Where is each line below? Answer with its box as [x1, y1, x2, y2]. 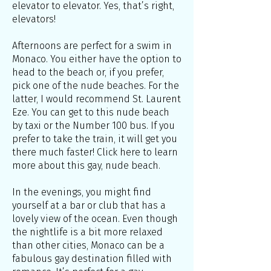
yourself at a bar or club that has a [12, 200, 166, 211]
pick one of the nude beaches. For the [12, 80, 179, 91]
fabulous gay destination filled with [12, 253, 172, 264]
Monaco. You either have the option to [12, 53, 181, 65]
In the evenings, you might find [12, 186, 151, 198]
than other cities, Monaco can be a [12, 240, 165, 251]
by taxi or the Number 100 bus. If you [12, 120, 175, 131]
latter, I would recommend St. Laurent [12, 93, 181, 105]
